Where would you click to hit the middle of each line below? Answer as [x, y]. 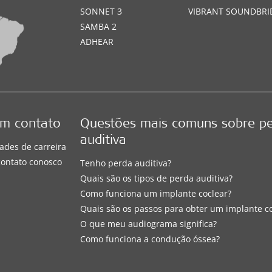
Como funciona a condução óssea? [150, 239]
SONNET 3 [101, 12]
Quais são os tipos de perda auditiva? [157, 178]
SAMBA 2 [99, 27]
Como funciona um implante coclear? [156, 194]
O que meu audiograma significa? [149, 224]
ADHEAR [97, 42]
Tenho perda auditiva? [126, 163]
